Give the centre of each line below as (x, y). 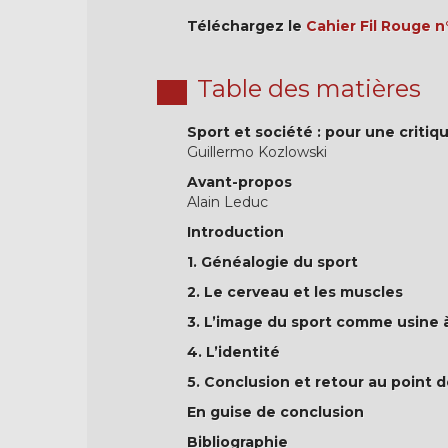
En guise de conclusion (275, 412)
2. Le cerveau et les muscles (295, 292)
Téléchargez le (246, 26)
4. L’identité (233, 352)
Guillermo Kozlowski (257, 152)
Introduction (235, 232)
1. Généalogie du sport (272, 262)
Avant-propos (239, 182)
